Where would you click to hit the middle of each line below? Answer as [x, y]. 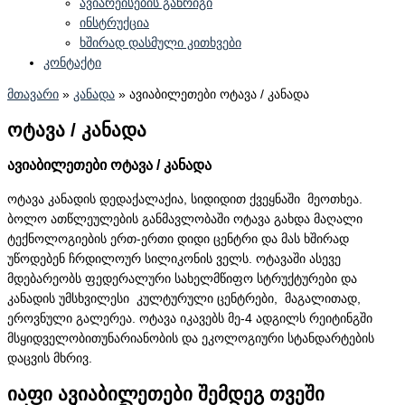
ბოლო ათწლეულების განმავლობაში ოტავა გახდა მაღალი [185, 220]
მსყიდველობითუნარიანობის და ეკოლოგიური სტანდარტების [191, 339]
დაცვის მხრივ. [50, 359]
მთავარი [33, 95]
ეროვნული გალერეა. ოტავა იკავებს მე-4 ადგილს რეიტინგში [190, 319]
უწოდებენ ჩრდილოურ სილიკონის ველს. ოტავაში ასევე [174, 259]
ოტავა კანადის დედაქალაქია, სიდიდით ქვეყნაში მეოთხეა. [185, 200]
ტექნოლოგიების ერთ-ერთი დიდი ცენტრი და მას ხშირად [178, 240]
